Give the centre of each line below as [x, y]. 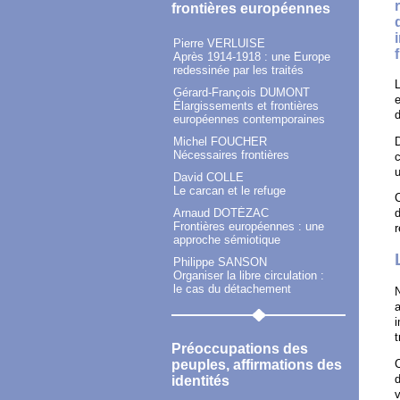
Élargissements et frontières [246, 105]
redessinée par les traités [238, 70]
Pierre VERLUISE [219, 43]
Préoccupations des [240, 348]
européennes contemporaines [249, 119]
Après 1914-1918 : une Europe [252, 56]
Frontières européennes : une [249, 226]
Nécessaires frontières [231, 154]
